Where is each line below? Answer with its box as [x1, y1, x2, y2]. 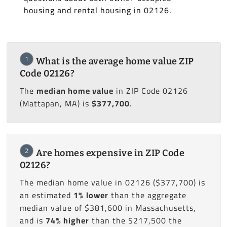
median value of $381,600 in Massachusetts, [19, 200, 196, 216]
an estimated [19, 187, 73, 203]
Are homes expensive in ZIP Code [35, 147, 184, 159]
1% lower [73, 187, 108, 203]
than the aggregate [108, 187, 186, 203]
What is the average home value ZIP [35, 56, 194, 67]
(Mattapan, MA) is [19, 96, 92, 111]
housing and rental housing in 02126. [23, 3, 171, 18]
